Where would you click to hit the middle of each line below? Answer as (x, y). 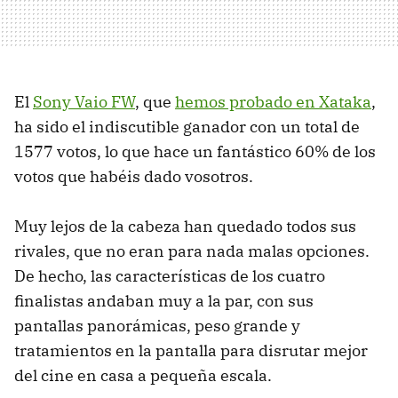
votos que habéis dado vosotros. (134, 177)
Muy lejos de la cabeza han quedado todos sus (185, 227)
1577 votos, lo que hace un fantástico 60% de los (195, 152)
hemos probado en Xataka (273, 102)
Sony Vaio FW (84, 102)
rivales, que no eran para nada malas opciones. (192, 251)
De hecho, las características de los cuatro (170, 276)
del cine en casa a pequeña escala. (143, 376)
